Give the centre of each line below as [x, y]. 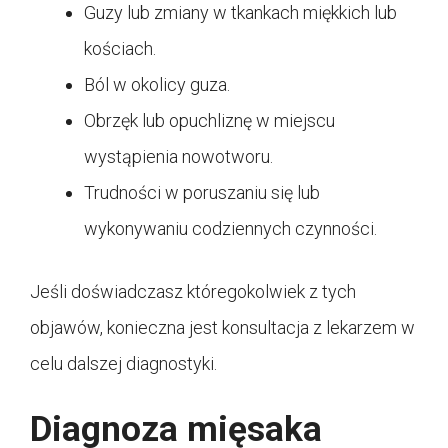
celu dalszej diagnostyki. [123, 363]
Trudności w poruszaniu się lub [202, 192]
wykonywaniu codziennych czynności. [230, 228]
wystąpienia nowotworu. [178, 156]
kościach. [120, 48]
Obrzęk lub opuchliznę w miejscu [209, 120]
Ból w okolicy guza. [157, 84]
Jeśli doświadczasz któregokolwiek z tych [193, 291]
